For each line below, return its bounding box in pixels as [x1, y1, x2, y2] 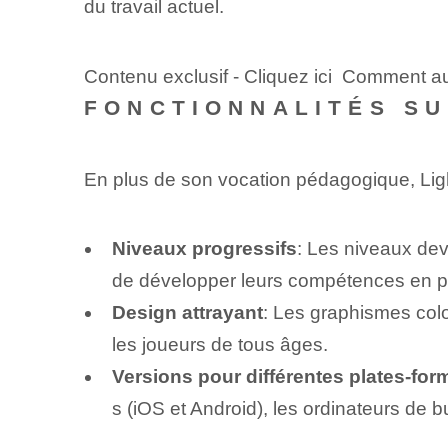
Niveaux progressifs [111, 237, 297, 259]
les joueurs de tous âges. [111, 333, 328, 355]
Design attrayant [111, 301, 263, 323]
